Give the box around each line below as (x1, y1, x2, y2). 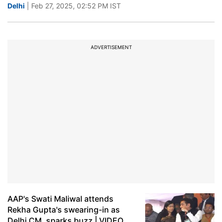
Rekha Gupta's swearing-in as (7, 205, 120, 215)
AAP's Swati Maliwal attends (7, 194, 113, 204)
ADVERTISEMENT (90, 44, 132, 50)
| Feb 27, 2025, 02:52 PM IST (25, 1, 121, 10)
